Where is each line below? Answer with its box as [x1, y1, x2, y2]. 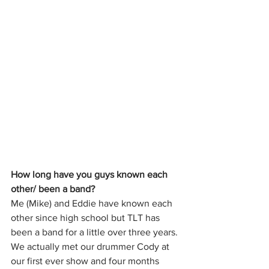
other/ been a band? [11, 184, 95, 195]
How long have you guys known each [11, 169, 170, 180]
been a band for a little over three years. [11, 227, 180, 238]
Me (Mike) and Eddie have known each [11, 198, 175, 209]
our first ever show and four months [11, 256, 162, 267]
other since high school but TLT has [11, 213, 162, 223]
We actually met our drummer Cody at [11, 241, 172, 252]
